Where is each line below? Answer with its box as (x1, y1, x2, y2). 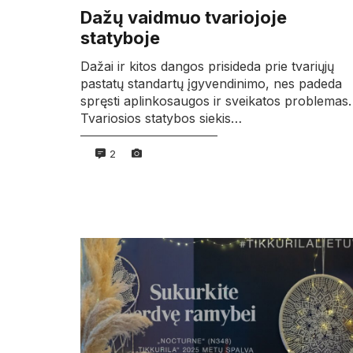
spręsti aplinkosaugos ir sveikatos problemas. (80, 92, 351, 109)
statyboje (80, 28, 160, 49)
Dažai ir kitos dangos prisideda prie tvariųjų (80, 58, 334, 74)
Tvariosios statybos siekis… (80, 110, 242, 126)
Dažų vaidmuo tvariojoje (80, 7, 287, 28)
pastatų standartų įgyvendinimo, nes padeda (80, 75, 342, 91)
